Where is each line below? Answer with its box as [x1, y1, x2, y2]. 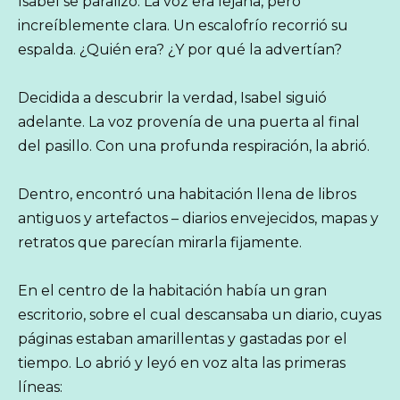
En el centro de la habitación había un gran [18, 282, 327, 300]
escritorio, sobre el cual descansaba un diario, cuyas [18, 306, 381, 324]
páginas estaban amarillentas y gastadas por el [18, 330, 347, 348]
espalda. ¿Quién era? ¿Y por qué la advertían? [18, 40, 342, 58]
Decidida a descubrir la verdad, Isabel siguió [18, 89, 327, 107]
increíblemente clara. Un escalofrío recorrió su [18, 16, 348, 34]
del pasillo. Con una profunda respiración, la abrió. [18, 137, 370, 155]
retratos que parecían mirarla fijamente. [18, 234, 302, 252]
